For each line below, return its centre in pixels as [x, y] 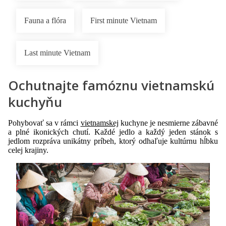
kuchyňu [37, 102]
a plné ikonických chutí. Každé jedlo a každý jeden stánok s [113, 132]
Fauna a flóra [45, 20]
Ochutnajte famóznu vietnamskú [111, 85]
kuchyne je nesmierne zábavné [168, 123]
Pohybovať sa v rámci [44, 123]
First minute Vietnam [124, 20]
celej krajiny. [29, 150]
